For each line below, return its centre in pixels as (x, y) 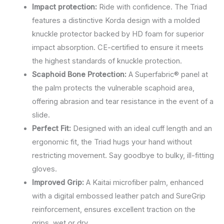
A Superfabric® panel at (168, 74)
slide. (41, 115)
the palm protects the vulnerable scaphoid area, (113, 88)
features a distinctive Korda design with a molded (116, 20)
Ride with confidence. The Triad (152, 7)
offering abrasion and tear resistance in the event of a (122, 101)
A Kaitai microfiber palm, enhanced (143, 182)
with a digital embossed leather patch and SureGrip (118, 196)
